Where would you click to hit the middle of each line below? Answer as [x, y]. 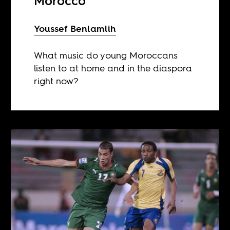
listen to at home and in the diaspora [113, 68]
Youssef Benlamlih [75, 28]
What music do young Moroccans [106, 55]
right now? [56, 81]
